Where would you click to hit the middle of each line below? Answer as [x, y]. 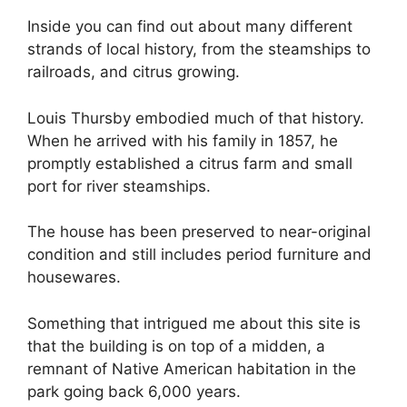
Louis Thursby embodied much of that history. [196, 118]
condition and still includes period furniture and [199, 255]
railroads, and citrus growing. [138, 72]
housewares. [76, 278]
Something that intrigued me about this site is [194, 323]
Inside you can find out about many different [190, 27]
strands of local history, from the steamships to [199, 50]
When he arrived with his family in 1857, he [183, 140]
